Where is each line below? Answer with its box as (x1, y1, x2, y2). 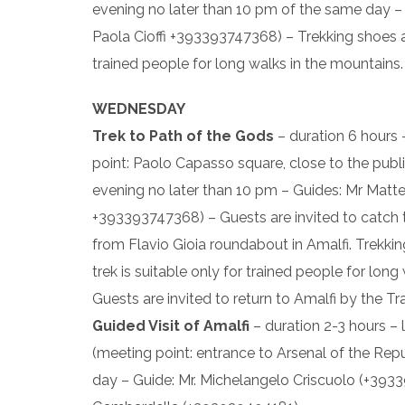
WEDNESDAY (92, 100, 185, 118)
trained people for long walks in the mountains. (92, 55, 403, 72)
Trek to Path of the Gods (92, 127, 274, 145)
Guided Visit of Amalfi (92, 317, 250, 334)
